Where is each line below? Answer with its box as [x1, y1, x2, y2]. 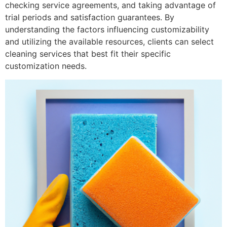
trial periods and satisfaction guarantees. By [5, 12, 174, 23]
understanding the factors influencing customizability [5, 24, 209, 35]
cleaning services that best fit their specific [5, 49, 171, 59]
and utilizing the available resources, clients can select [5, 36, 214, 47]
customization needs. [5, 61, 87, 71]
